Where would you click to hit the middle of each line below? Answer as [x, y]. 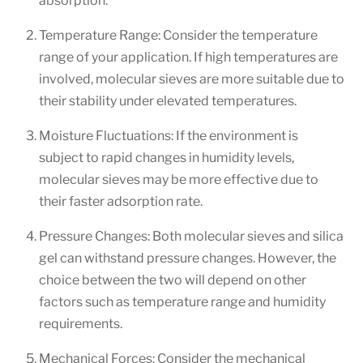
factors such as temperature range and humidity [182, 302]
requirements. [81, 324]
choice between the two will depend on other [173, 280]
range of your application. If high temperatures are [188, 58]
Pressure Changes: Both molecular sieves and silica [191, 237]
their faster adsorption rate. [121, 202]
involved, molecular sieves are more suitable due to [192, 79]
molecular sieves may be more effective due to [179, 180]
